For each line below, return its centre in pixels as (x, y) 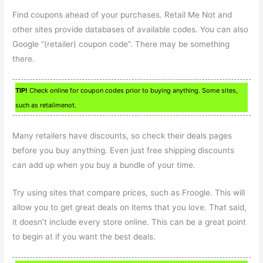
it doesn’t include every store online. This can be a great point (129, 222)
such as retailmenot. (46, 105)
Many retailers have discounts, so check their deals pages (122, 135)
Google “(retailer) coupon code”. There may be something (121, 44)
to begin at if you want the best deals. (84, 236)
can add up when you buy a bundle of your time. (104, 165)
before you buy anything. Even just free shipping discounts (124, 150)
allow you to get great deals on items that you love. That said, (130, 207)
